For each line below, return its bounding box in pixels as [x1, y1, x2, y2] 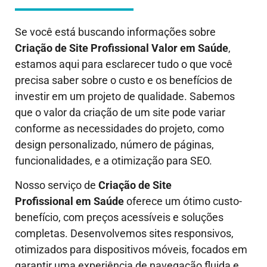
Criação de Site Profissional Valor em [15, 41, 198, 54]
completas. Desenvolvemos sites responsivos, [15, 227, 234, 240]
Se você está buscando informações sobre [15, 25, 216, 38]
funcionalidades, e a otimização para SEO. [15, 154, 212, 167]
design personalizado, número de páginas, [15, 138, 214, 151]
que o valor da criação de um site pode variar [15, 105, 225, 119]
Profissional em [15, 195, 94, 207]
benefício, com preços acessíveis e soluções [15, 211, 223, 223]
